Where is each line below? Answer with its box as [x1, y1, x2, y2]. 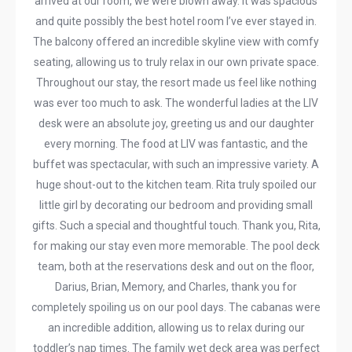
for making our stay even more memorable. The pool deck [32, 240, 320, 252]
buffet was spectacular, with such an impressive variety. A [33, 158, 319, 170]
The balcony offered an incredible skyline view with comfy [33, 35, 319, 48]
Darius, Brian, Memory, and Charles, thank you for [55, 280, 297, 293]
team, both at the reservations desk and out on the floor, [38, 260, 314, 273]
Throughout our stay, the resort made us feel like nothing [35, 76, 317, 89]
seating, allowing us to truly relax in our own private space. [33, 56, 319, 68]
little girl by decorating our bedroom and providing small [39, 199, 313, 211]
